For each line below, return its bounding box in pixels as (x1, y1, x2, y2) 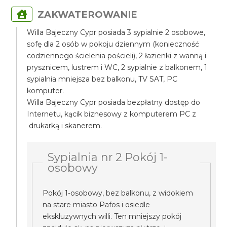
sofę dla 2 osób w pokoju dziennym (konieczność (27, 40, 200, 49)
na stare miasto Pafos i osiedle (43, 200, 150, 209)
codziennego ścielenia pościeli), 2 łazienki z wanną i (27, 51, 207, 60)
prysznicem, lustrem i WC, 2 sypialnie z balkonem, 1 (27, 63, 208, 72)
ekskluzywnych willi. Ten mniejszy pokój (43, 212, 182, 221)
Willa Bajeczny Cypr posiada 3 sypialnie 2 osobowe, (27, 28, 206, 37)
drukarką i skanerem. (27, 121, 102, 130)
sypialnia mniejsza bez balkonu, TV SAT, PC (27, 74, 178, 84)
